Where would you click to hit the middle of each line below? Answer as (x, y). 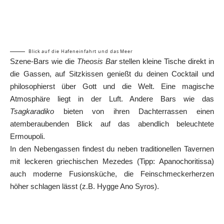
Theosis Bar (97, 61)
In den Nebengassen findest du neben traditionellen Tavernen (112, 148)
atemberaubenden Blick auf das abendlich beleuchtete (112, 123)
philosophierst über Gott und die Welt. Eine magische (112, 86)
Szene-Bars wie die (43, 61)
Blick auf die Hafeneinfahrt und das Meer (81, 51)
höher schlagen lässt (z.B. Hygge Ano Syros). (84, 186)
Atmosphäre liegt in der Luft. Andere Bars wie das (112, 98)
